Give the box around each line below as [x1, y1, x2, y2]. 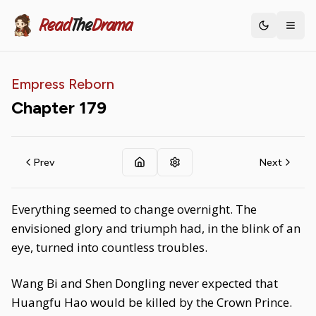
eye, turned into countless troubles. [11, 239, 207, 255]
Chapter [11, 97, 79, 118]
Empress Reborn [11, 75, 114, 92]
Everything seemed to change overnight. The [11, 201, 257, 217]
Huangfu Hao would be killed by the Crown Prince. [11, 294, 292, 310]
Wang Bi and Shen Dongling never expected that [11, 275, 278, 291]
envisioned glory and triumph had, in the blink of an [11, 220, 300, 236]
